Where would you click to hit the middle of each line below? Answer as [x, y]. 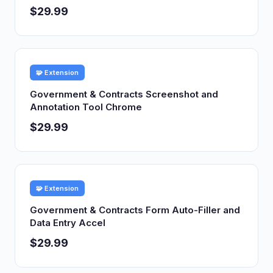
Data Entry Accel [68, 223]
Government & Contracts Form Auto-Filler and [135, 210]
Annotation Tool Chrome [86, 107]
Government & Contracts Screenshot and [124, 94]
